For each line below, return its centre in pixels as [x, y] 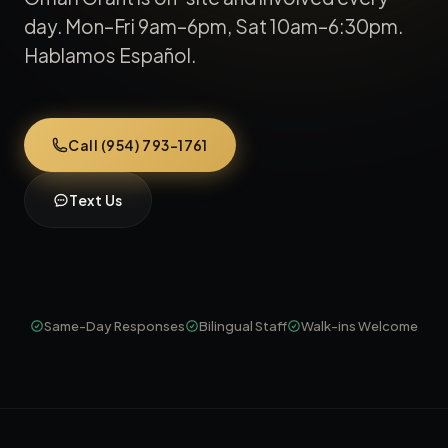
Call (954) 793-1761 [138, 145]
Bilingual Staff [243, 326]
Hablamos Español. [110, 55]
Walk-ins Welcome [359, 326]
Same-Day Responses [114, 326]
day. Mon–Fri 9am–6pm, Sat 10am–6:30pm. [213, 26]
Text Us [96, 200]
